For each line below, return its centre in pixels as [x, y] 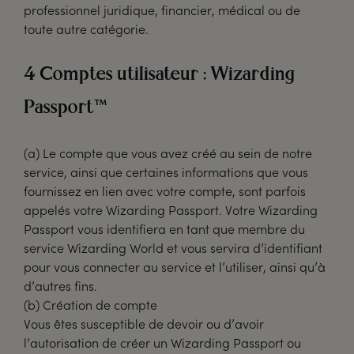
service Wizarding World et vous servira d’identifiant [173, 248]
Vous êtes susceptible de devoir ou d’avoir [144, 324]
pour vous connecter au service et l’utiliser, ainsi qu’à [175, 267]
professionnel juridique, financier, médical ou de [162, 10]
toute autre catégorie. [86, 29]
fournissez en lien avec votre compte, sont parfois [165, 191]
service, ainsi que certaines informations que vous [166, 172]
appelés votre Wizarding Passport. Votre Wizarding [171, 210]
